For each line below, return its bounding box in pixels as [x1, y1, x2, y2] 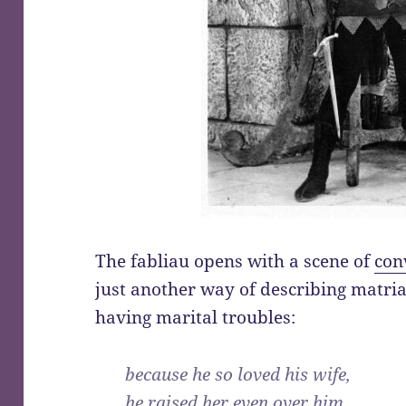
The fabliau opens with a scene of [95, 248, 375, 273]
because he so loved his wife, [125, 362, 352, 386]
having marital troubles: [95, 304, 296, 329]
